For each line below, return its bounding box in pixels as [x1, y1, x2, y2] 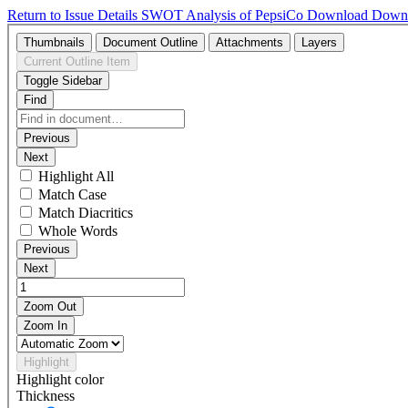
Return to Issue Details [7, 7, 141, 23]
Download [307, 7, 372, 23]
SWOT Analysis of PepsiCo [141, 7, 307, 23]
